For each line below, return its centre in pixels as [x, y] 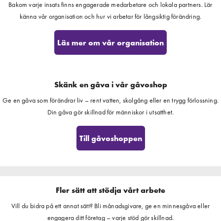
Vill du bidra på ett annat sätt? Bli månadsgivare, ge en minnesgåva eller [110, 206]
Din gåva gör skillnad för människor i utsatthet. [110, 112]
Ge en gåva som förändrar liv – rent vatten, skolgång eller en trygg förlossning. [110, 100]
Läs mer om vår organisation [110, 42]
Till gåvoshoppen [110, 138]
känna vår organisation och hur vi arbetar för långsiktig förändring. [110, 16]
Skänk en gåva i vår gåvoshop [110, 85]
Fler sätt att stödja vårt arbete [110, 190]
